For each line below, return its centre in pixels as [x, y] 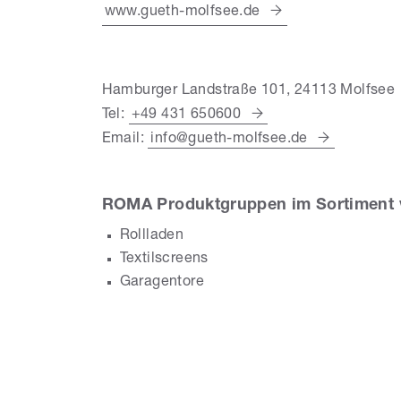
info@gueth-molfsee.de [229, 139]
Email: [125, 139]
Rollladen [152, 236]
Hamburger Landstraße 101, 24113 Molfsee [248, 91]
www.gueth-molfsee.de [182, 12]
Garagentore [162, 282]
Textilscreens [164, 259]
